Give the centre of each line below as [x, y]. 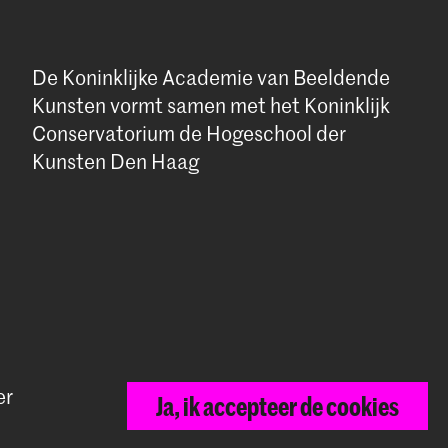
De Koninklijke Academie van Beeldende [210, 77]
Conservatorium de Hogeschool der [188, 133]
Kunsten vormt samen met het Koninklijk [210, 105]
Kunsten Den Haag [115, 161]
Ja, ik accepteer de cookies [277, 405]
